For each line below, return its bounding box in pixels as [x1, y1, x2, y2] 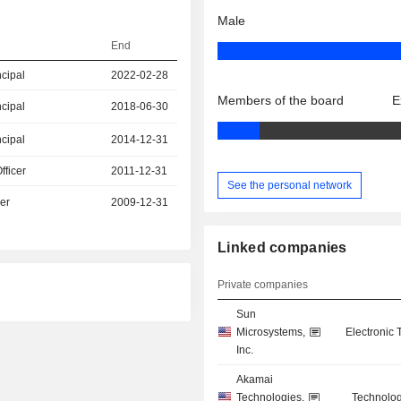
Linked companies [218, 240, 347, 256]
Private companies [218, 278, 309, 292]
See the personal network [227, 178, 353, 192]
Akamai [236, 373, 274, 387]
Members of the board [218, 93, 345, 108]
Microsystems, [236, 326, 306, 339]
